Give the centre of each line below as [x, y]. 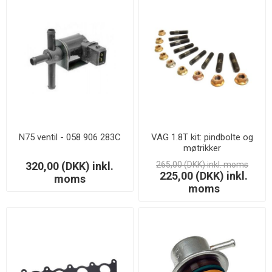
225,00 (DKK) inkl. [204, 176]
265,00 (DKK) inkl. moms [202, 165]
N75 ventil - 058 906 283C [70, 138]
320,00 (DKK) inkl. [70, 166]
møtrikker [202, 148]
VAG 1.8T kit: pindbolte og [202, 138]
